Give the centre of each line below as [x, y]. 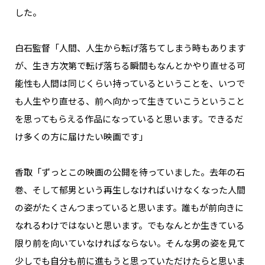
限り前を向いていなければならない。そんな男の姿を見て [130, 243]
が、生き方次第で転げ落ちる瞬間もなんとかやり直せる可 [130, 66]
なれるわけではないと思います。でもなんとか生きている [130, 225]
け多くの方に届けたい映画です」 [81, 137]
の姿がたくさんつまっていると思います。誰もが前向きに [129, 208]
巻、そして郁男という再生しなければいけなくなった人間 [130, 190]
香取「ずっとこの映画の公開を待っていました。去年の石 [130, 172]
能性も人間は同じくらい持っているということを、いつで [130, 83]
